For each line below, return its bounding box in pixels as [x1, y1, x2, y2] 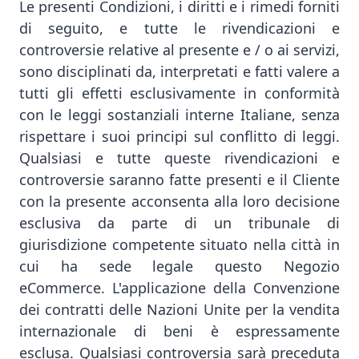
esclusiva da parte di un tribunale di [19, 213, 340, 232]
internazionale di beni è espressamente [19, 321, 340, 341]
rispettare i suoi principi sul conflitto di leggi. [19, 127, 340, 146]
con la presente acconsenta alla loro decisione [19, 192, 340, 211]
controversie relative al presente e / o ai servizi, [19, 40, 340, 59]
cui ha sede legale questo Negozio [19, 256, 340, 276]
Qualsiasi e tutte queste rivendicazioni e [19, 148, 340, 167]
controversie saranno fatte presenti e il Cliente [19, 170, 340, 189]
